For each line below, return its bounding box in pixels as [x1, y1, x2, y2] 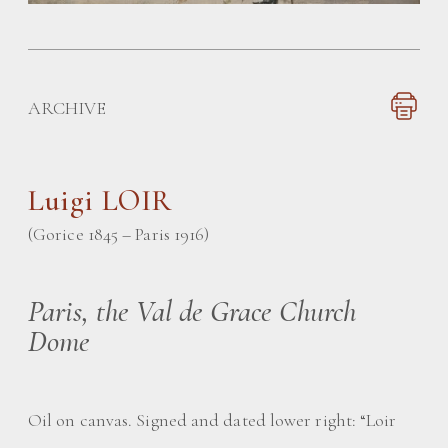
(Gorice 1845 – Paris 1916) [28, 223, 210, 245]
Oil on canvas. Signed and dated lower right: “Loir [28, 409, 397, 431]
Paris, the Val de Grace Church [28, 293, 357, 330]
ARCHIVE [28, 97, 106, 119]
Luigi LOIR [28, 182, 173, 219]
